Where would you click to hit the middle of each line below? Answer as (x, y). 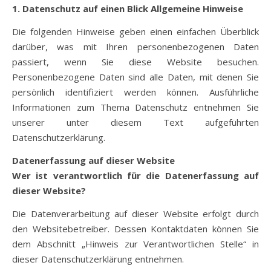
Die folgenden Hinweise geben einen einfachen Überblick (135, 31)
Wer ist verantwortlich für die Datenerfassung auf (135, 175)
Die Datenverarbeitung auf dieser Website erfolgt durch (135, 214)
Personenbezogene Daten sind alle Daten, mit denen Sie (135, 77)
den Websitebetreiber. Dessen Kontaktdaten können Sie (135, 229)
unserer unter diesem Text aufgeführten (135, 122)
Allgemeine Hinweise (197, 8)
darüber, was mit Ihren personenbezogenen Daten (135, 47)
